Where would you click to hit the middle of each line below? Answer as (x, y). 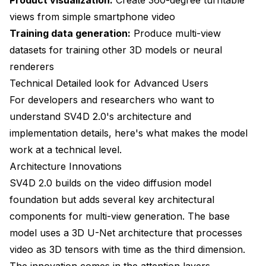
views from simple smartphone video (92, 16)
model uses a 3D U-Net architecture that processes (126, 232)
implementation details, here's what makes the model (129, 133)
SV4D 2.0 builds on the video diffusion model (110, 183)
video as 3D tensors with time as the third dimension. (127, 249)
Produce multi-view (176, 33)
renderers (32, 66)
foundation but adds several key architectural (112, 199)
